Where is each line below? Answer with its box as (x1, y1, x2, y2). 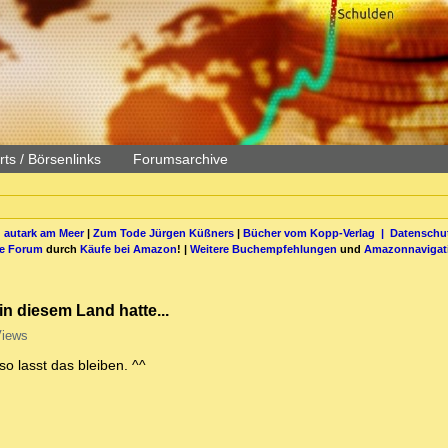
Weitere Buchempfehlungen (190, 242, 337, 255)
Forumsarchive (133, 151, 228, 167)
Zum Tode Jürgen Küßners (92, 226, 234, 239)
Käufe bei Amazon (80, 242, 177, 255)
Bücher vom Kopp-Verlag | (242, 226, 390, 239)
